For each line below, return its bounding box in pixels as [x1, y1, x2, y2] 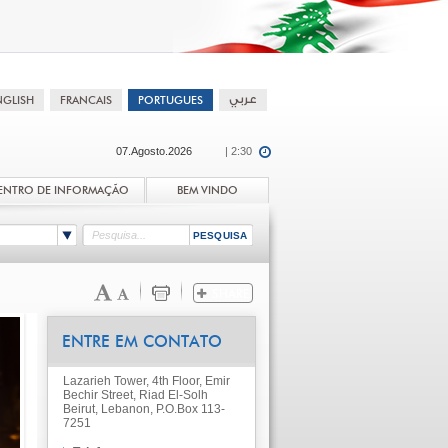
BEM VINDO [176, 185, 238, 196]
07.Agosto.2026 [115, 145, 192, 157]
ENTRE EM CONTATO [61, 334, 222, 350]
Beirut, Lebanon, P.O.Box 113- [62, 402, 225, 416]
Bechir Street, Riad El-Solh [62, 388, 208, 402]
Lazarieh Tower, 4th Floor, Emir [62, 374, 230, 388]
